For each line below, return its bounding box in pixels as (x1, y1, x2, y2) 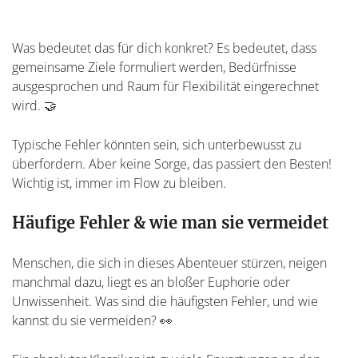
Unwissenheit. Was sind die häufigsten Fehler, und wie (12, 292, 318, 310)
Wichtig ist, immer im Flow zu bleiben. (12, 173, 226, 192)
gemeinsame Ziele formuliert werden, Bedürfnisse (12, 58, 296, 76)
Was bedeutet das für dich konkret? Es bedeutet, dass (12, 38, 316, 57)
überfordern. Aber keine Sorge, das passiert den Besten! (12, 154, 332, 173)
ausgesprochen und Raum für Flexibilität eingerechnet (12, 77, 319, 95)
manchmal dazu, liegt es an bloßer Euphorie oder (12, 272, 290, 291)
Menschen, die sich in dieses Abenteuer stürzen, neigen (12, 253, 327, 272)
